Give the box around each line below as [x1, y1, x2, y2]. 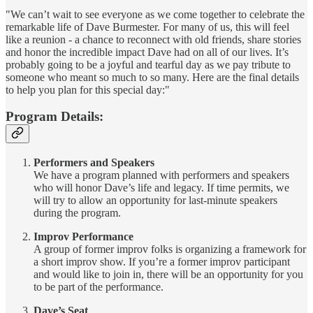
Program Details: [6, 109, 103, 124]
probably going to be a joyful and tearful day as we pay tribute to [6, 58, 291, 71]
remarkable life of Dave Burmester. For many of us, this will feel [6, 20, 289, 33]
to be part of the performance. [34, 281, 163, 293]
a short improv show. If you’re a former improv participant [34, 256, 290, 268]
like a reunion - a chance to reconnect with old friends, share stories [6, 33, 301, 45]
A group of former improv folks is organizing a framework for [34, 243, 306, 256]
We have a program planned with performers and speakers [34, 169, 289, 182]
